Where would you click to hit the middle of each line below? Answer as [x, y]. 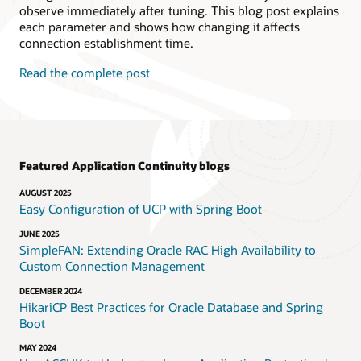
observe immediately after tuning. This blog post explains [179, 11]
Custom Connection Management [112, 266]
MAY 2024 [38, 348]
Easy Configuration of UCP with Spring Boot [141, 209]
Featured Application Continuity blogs [124, 166]
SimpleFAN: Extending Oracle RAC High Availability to [168, 249]
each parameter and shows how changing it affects [160, 27]
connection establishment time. [106, 43]
